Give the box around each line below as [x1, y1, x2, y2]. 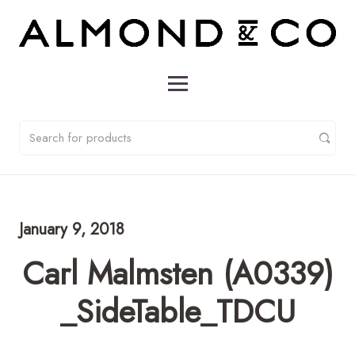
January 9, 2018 [19, 217, 124, 241]
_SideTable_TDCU [59, 288, 296, 334]
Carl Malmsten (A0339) [21, 250, 334, 296]
